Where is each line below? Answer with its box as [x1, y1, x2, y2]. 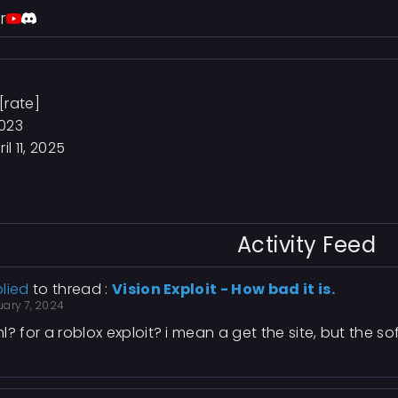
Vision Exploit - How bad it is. [111, 279, 335, 299]
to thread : [28, 279, 112, 299]
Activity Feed [236, 230, 377, 259]
